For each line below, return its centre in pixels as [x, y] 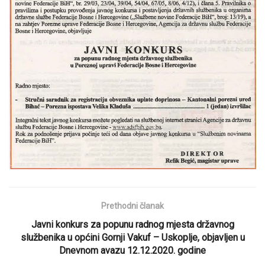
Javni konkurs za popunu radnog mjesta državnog [132, 224]
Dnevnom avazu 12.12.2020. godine [132, 250]
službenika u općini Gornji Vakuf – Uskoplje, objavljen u [132, 237]
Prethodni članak [132, 206]
